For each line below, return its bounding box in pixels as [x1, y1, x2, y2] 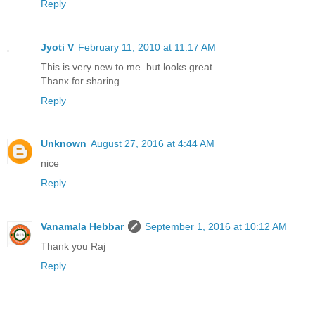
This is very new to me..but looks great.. [41, 60, 218, 72]
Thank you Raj [41, 240, 105, 252]
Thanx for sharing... [41, 75, 128, 86]
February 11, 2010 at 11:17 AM [78, 41, 216, 53]
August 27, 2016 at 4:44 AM [91, 138, 214, 150]
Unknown [41, 138, 86, 150]
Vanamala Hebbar [41, 221, 124, 233]
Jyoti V [41, 41, 74, 53]
